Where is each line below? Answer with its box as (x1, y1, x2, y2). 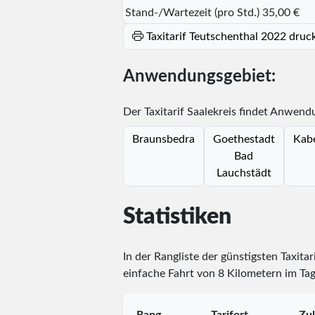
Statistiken (122, 205, 231, 229)
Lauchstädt (216, 167, 271, 179)
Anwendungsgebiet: (122, 67, 276, 85)
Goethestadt (212, 133, 275, 145)
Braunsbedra (131, 133, 195, 145)
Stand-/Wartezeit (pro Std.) (124, 6, 259, 18)
